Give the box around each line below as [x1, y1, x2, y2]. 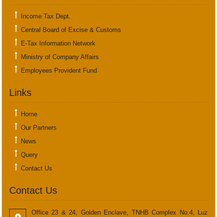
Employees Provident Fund [21, 67, 97, 74]
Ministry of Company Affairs [21, 53, 99, 61]
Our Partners [21, 124, 57, 131]
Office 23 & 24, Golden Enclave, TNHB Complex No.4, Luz [31, 209, 208, 216]
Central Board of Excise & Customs [21, 26, 121, 33]
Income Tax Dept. [21, 13, 71, 20]
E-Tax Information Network [21, 40, 95, 47]
